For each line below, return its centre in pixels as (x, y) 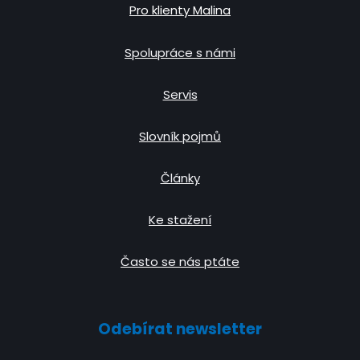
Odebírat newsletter (180, 329)
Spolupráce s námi (180, 52)
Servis (180, 94)
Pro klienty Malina (180, 10)
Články (180, 178)
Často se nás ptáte (180, 262)
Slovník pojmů (180, 136)
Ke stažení (180, 220)
